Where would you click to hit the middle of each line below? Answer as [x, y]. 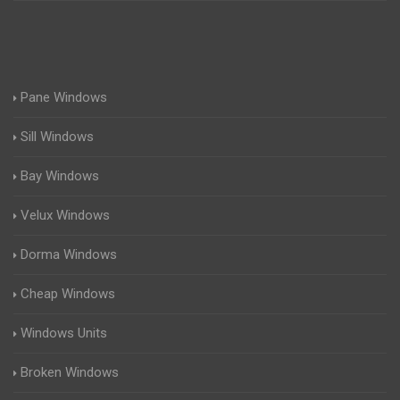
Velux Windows [65, 215]
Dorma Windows [69, 254]
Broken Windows [70, 372]
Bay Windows [60, 176]
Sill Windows [57, 137]
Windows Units [64, 333]
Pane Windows [64, 97]
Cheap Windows [68, 294]
